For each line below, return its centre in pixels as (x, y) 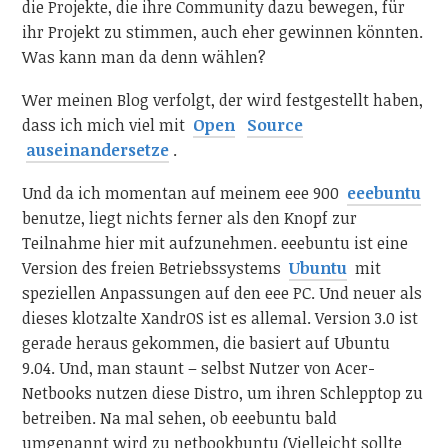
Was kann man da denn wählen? (144, 57)
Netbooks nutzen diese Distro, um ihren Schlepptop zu (223, 392)
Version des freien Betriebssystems (154, 267)
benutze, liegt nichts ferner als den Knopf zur (190, 217)
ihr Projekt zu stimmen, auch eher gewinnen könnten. (223, 32)
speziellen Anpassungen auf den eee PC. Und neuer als (222, 292)
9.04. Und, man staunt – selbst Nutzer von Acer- (199, 367)
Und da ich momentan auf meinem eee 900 (183, 192)
